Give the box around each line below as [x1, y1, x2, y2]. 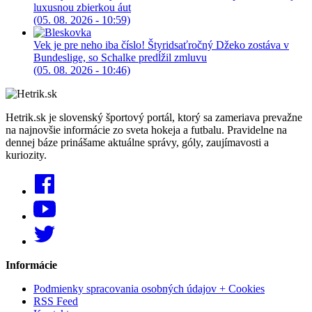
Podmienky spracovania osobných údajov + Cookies [33, 283, 265, 295]
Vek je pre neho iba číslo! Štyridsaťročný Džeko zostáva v [33, 39, 289, 52]
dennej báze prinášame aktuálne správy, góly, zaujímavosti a [6, 136, 269, 149]
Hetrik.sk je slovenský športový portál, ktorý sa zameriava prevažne [6, 111, 302, 124]
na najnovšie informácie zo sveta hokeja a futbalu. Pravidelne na [6, 124, 287, 136]
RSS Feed [33, 295, 78, 308]
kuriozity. [6, 149, 47, 162]
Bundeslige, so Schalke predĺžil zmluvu [33, 52, 207, 64]
